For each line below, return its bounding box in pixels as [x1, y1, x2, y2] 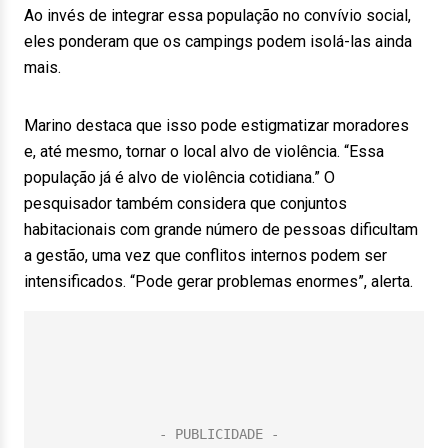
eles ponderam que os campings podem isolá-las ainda [24, 32, 412, 51]
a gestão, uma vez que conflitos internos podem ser [24, 246, 387, 265]
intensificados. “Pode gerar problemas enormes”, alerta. [24, 272, 413, 291]
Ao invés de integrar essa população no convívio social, [24, 6, 411, 25]
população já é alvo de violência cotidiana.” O [24, 168, 335, 187]
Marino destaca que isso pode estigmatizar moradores [24, 116, 409, 135]
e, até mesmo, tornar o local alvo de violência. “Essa [24, 142, 384, 161]
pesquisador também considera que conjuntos [24, 194, 347, 213]
